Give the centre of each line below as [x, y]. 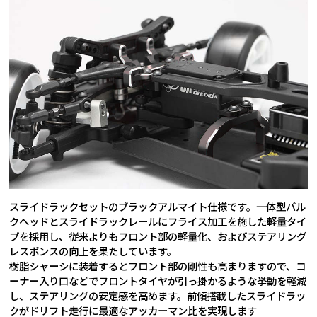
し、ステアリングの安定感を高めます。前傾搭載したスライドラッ [158, 296]
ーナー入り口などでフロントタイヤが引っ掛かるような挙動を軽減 [158, 281]
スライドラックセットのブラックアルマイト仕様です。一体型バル [158, 207]
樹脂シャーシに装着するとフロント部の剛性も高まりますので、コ [158, 266]
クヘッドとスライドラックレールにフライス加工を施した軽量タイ [158, 221]
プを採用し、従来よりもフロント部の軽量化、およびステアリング [158, 236]
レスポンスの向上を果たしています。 [93, 251]
